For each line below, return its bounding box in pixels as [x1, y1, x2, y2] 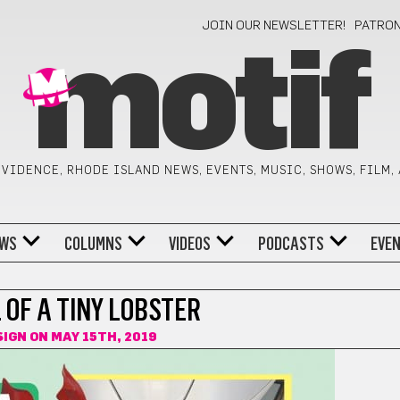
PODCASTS [257, 232, 324, 254]
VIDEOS [169, 232, 212, 254]
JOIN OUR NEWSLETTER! [202, 20, 347, 32]
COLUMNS [63, 232, 122, 254]
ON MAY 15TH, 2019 [26, 331, 156, 344]
